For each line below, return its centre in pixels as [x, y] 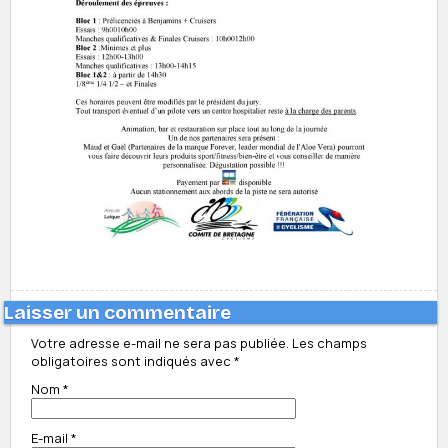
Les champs [329, 343]
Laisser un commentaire [117, 313]
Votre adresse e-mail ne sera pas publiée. [160, 343]
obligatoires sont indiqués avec [132, 361]
